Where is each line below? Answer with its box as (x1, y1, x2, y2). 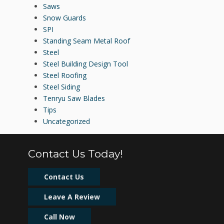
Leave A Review (44, 191, 100, 201)
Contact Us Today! (28, 147, 123, 160)
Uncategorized (43, 116, 90, 126)
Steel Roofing (43, 70, 86, 80)
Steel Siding (43, 82, 80, 92)
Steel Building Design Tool (43, 59, 128, 69)
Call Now (44, 211, 75, 221)
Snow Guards (43, 13, 86, 23)
